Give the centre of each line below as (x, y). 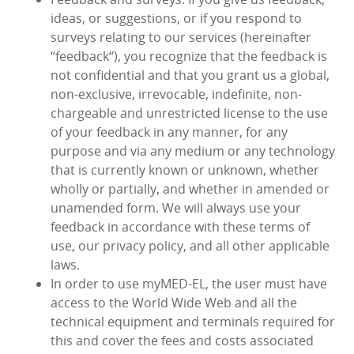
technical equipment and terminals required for (193, 322)
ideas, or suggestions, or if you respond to (176, 19)
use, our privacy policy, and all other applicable (190, 246)
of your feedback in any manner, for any (169, 132)
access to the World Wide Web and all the (174, 303)
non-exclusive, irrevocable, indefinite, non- (176, 94)
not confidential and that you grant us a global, (190, 75)
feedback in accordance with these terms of (180, 227)
